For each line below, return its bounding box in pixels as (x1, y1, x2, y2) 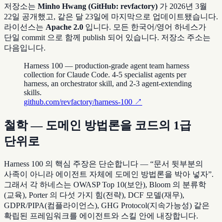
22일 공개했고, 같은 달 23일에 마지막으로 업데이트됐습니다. (4, 12, 218, 21)
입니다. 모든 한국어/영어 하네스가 (83, 23, 206, 32)
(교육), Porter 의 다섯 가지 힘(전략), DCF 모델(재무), (4, 191, 184, 200)
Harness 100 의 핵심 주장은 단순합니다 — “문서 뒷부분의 (4, 160, 203, 168)
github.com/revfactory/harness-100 (24, 98, 132, 107)
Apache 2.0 (46, 23, 83, 32)
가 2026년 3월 (158, 2, 207, 11)
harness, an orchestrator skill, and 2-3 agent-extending (24, 79, 192, 88)
